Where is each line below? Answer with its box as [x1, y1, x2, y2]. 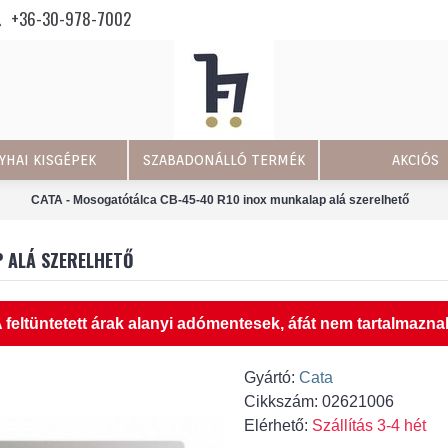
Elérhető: [244, 417, 312, 434]
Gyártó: [244, 369, 299, 386]
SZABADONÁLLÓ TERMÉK [142, 152, 305, 168]
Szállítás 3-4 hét [312, 417, 426, 434]
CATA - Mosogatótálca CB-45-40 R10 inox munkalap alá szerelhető [30, 192, 409, 207]
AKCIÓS [391, 152, 439, 168]
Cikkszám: [244, 393, 322, 410]
